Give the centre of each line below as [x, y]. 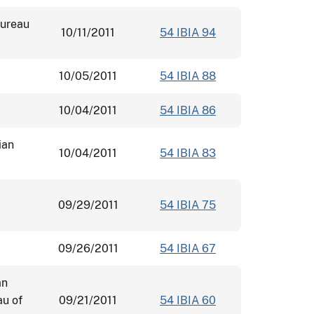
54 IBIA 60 [188, 300]
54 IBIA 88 [188, 76]
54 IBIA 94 [188, 32]
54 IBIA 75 [188, 205]
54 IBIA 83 [188, 153]
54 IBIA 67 [188, 248]
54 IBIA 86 [188, 110]
